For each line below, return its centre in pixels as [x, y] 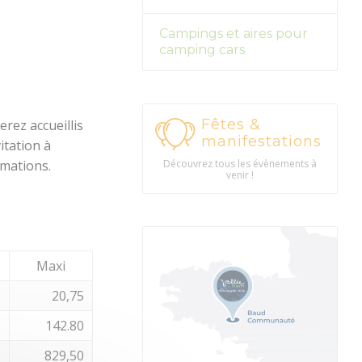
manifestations [261, 142]
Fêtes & [231, 125]
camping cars [202, 50]
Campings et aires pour [233, 34]
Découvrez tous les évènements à [240, 164]
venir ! [240, 175]
